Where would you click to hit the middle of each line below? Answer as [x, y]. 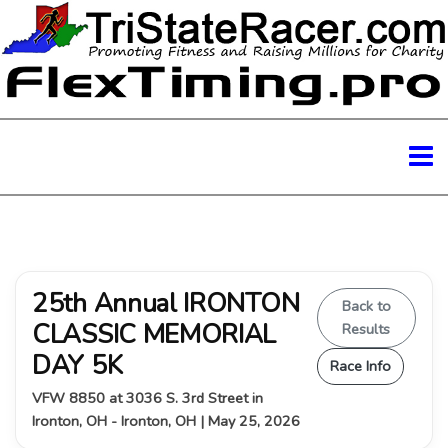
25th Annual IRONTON [166, 303]
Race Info [360, 365]
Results [366, 328]
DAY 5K [77, 365]
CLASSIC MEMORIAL [154, 334]
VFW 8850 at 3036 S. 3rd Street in [147, 397]
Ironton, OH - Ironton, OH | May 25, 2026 [166, 420]
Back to [366, 305]
